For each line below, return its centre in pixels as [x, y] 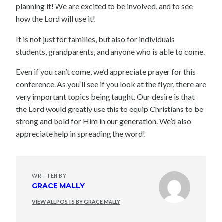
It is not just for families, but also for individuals [95, 39]
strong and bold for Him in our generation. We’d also [104, 121]
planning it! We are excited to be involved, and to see [104, 6]
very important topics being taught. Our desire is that [105, 96]
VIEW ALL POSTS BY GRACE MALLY [76, 201]
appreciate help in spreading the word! [81, 133]
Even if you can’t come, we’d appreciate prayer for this [106, 71]
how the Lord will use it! [55, 18]
